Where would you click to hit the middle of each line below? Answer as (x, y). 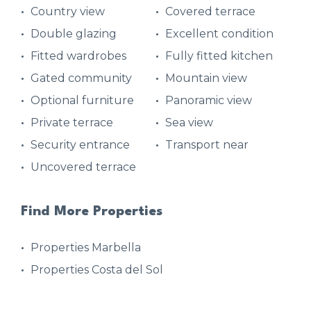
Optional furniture (82, 100)
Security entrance (80, 144)
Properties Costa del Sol (97, 269)
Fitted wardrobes (78, 56)
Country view (68, 11)
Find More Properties (92, 211)
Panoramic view (209, 100)
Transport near (207, 144)
